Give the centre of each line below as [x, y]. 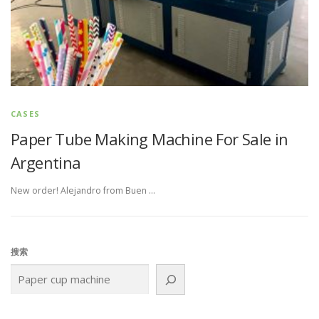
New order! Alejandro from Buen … [83, 191]
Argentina [46, 162]
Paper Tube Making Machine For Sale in [150, 139]
